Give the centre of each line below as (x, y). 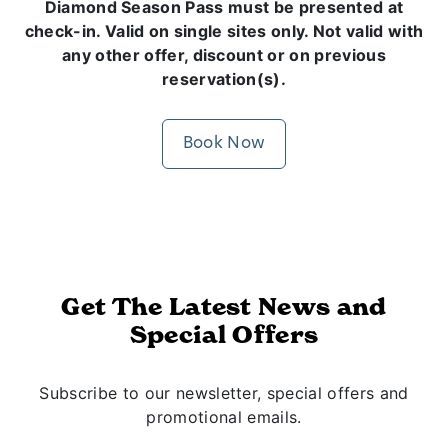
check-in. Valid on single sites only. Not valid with (224, 31)
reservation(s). (224, 79)
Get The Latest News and (224, 307)
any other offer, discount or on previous (224, 55)
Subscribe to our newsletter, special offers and (224, 393)
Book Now (224, 144)
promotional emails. (224, 417)
